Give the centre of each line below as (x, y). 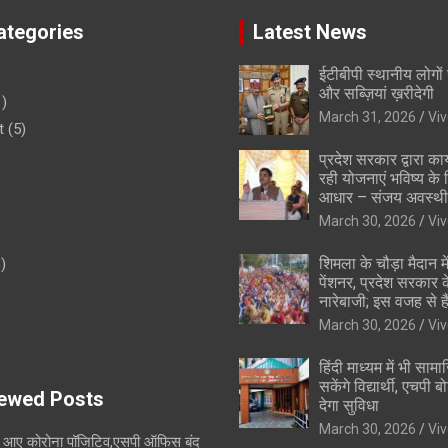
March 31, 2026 (367, 117)
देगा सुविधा (349, 406)
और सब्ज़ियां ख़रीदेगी (376, 94)
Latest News (310, 32)
